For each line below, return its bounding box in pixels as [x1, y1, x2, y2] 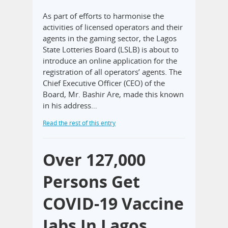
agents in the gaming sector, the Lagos [43, 33, 177, 43]
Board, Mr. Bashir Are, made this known [43, 89, 184, 99]
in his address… [43, 100, 97, 110]
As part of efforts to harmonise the [43, 10, 164, 21]
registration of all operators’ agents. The [43, 66, 182, 77]
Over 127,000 [43, 148, 146, 170]
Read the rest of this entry [43, 118, 116, 127]
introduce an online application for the [43, 55, 177, 66]
